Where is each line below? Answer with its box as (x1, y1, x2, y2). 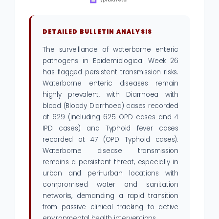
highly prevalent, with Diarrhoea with (43, 90, 178, 100)
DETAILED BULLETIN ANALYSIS (43, 27, 153, 36)
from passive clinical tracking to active (43, 202, 178, 212)
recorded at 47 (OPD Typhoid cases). (43, 135, 178, 145)
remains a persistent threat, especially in (43, 157, 178, 167)
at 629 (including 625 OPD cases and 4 (43, 112, 178, 122)
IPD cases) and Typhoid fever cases (43, 124, 178, 133)
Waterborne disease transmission (43, 146, 178, 156)
